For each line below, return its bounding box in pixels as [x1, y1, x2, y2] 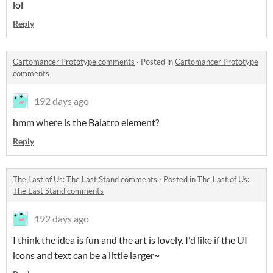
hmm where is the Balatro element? [13, 116, 159, 128]
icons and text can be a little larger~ [13, 249, 160, 261]
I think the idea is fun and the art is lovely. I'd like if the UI [13, 233, 247, 246]
